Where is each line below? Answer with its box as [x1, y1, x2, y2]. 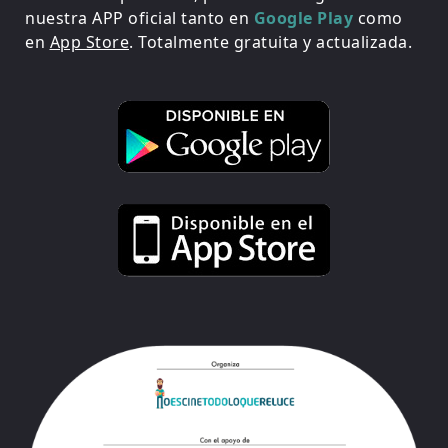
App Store [49, 30, 129, 53]
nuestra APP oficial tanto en [25, 6, 254, 29]
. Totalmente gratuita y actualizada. [129, 30, 412, 53]
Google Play [253, 6, 353, 29]
